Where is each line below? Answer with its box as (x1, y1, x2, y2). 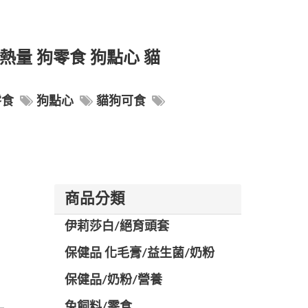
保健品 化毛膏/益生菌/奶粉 (64, 247, 214, 260)
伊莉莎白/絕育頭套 (64, 221, 169, 233)
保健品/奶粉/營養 (64, 274, 162, 287)
